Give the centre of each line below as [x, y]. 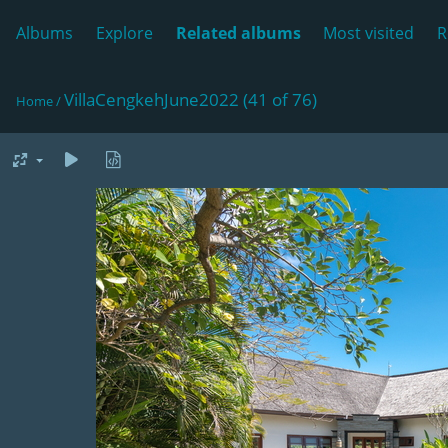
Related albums [238, 33]
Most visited [369, 33]
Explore [124, 33]
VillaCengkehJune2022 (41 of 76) [190, 99]
